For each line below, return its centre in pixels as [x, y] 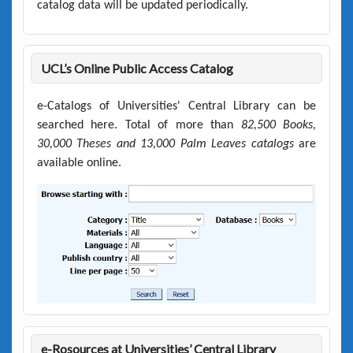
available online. [79, 163]
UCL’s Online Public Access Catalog [137, 68]
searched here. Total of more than [139, 125]
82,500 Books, [279, 125]
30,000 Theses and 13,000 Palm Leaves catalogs [168, 144]
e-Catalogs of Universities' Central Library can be [176, 106]
